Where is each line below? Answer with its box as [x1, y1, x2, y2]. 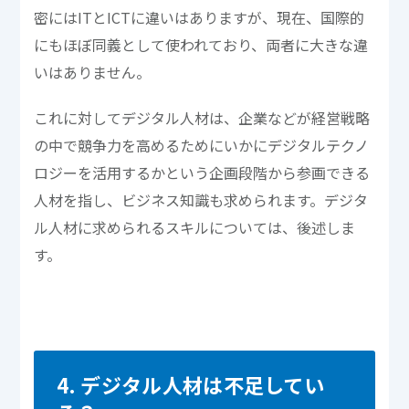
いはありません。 [34, 60, 152, 83]
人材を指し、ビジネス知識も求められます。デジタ [34, 188, 369, 211]
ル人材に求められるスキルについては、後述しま [34, 215, 356, 238]
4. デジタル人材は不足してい [56, 369, 325, 399]
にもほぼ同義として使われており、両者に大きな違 [34, 33, 369, 56]
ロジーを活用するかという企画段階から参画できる [34, 161, 371, 184]
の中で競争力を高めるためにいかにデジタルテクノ [34, 133, 370, 156]
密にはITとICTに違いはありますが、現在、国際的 [34, 5, 365, 28]
